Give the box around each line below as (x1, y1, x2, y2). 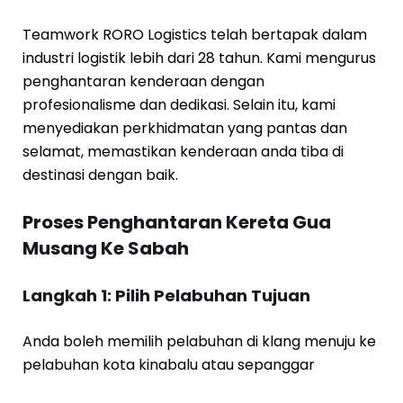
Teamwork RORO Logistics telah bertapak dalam (22, 23, 367, 45)
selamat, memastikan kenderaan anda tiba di (22, 140, 344, 162)
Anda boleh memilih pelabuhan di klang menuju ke (22, 330, 376, 352)
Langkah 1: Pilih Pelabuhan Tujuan (22, 283, 310, 307)
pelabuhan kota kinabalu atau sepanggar (22, 354, 315, 375)
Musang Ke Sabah (22, 235, 189, 261)
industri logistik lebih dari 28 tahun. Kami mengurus (22, 47, 376, 68)
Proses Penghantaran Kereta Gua (22, 209, 331, 235)
